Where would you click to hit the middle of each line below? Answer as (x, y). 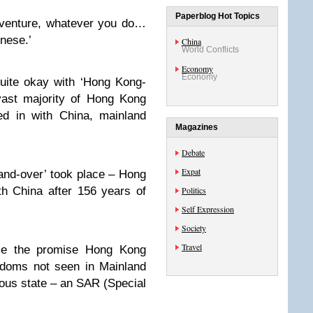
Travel (192, 247)
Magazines (197, 127)
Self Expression (208, 209)
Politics (194, 190)
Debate (193, 152)
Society (194, 228)
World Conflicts (210, 50)
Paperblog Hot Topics (218, 16)
